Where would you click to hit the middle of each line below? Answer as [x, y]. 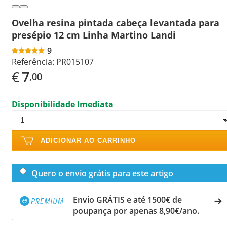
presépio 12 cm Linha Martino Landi [94, 35]
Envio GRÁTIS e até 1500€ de [127, 199]
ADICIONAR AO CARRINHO [88, 140]
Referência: [33, 62]
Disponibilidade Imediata [63, 104]
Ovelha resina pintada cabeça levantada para [116, 23]
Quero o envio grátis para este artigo [102, 173]
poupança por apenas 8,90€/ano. [136, 211]
